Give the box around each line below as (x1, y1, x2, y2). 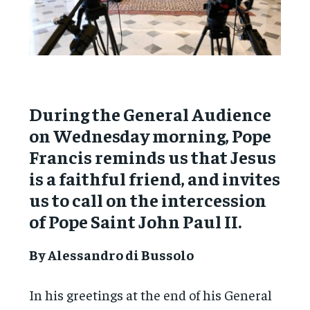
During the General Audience (29, 102, 272, 125)
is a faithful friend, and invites (29, 166, 281, 190)
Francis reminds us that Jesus (29, 145, 277, 168)
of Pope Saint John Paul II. (29, 209, 242, 232)
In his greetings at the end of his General (29, 285, 273, 303)
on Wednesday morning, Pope (29, 123, 272, 147)
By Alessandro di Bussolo (29, 245, 194, 263)
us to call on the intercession (29, 188, 267, 211)
